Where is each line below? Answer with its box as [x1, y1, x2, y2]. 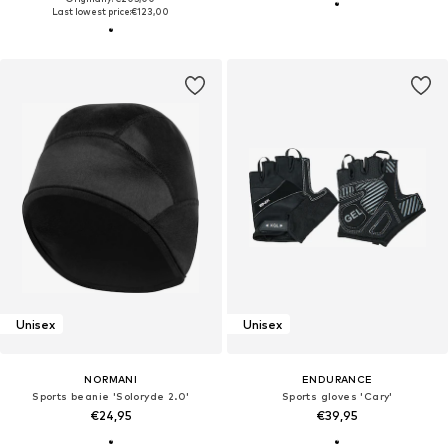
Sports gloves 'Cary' [281, 390, 393, 403]
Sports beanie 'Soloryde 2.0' [32, 390, 190, 403]
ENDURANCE [301, 373, 373, 386]
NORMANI [84, 373, 138, 386]
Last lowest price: [52, 6, 132, 18]
